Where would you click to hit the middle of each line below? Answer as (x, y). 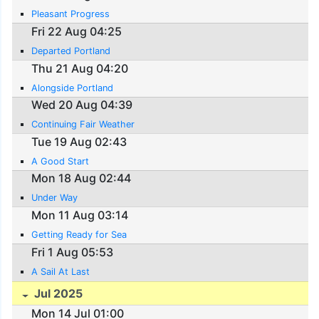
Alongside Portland (73, 88)
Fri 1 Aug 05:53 (73, 252)
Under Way (55, 198)
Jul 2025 (57, 294)
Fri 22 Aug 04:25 (77, 31)
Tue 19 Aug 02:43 (79, 141)
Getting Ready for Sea (79, 234)
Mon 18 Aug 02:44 (82, 178)
